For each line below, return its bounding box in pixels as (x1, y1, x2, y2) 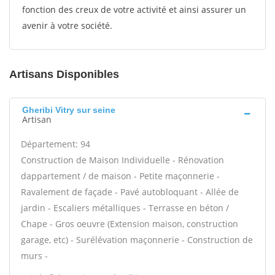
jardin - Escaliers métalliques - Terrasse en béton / (21, 202, 229, 214)
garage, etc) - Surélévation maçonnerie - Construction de (21, 234, 253, 246)
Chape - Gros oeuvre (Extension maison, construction (21, 218, 238, 230)
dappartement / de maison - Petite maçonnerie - (21, 170, 220, 182)
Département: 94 (21, 138, 90, 150)
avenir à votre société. (22, 20, 112, 31)
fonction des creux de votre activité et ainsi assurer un (22, 4, 246, 15)
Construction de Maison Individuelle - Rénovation (21, 154, 224, 166)
